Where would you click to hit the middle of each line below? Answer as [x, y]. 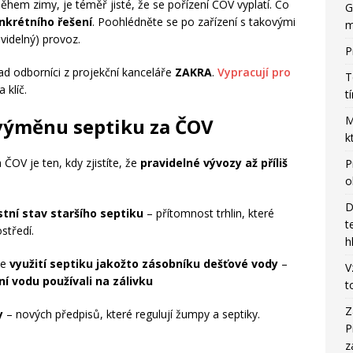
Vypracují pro [254, 72]
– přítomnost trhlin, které [209, 213]
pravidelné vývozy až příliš [214, 163]
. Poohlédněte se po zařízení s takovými [194, 22]
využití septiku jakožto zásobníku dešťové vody [144, 264]
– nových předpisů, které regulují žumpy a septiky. [132, 314]
